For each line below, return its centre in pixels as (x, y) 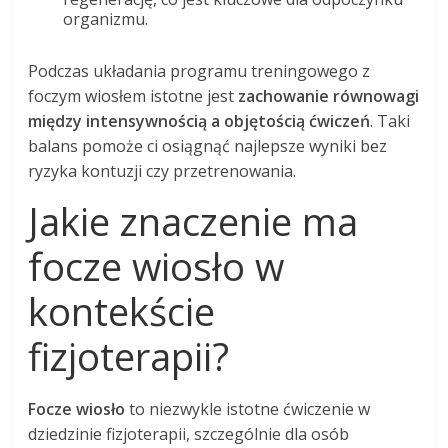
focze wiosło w (156, 265)
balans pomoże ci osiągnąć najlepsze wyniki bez (208, 145)
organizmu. (106, 18)
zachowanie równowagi (329, 95)
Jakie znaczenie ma (193, 220)
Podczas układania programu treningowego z (199, 70)
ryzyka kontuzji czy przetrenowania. (162, 170)
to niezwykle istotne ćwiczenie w (248, 408)
